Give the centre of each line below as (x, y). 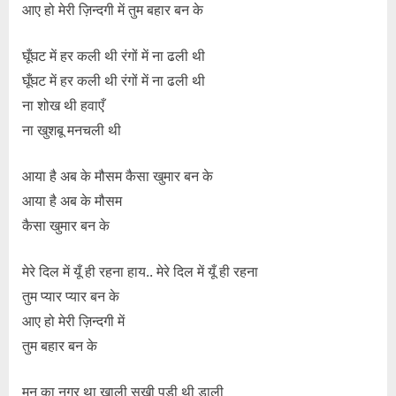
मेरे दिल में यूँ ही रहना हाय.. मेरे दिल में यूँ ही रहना (140, 271)
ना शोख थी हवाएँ (63, 105)
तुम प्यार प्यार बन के (71, 296)
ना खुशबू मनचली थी (72, 129)
